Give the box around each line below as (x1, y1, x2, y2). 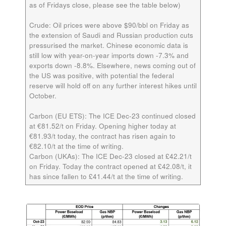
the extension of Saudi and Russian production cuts (29, 30, 193, 40)
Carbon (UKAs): (29, 151, 80, 161)
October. (29, 90, 56, 100)
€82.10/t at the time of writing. (29, 141, 128, 151)
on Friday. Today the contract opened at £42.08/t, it (29, 161, 192, 171)
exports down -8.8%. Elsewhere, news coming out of (29, 60, 196, 70)
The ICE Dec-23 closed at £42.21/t (79, 151, 192, 161)
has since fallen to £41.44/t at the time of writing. (29, 171, 187, 181)
